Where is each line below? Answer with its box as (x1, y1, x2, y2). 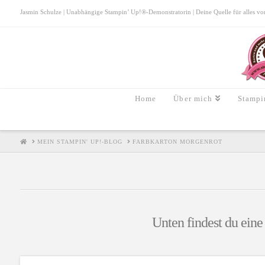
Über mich (173, 94, 213, 103)
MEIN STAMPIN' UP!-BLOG (37, 138, 122, 145)
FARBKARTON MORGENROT (132, 138, 222, 145)
